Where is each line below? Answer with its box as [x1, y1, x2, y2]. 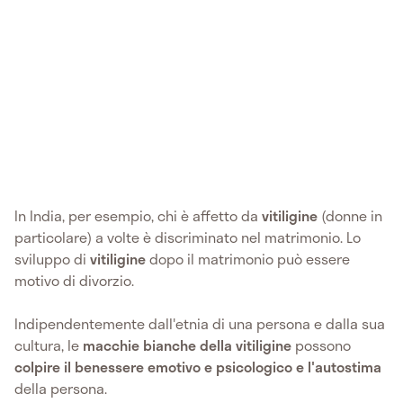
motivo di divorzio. [14, 268, 134, 291]
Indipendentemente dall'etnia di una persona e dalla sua [14, 311, 385, 335]
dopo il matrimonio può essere [146, 246, 350, 270]
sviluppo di [14, 246, 90, 270]
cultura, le [14, 333, 83, 356]
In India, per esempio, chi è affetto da [14, 203, 262, 227]
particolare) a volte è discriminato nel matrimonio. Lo [14, 225, 361, 248]
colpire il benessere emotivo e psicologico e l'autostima [14, 354, 381, 378]
